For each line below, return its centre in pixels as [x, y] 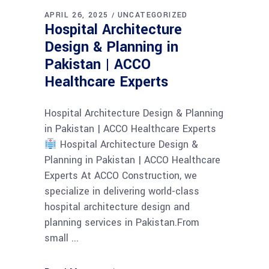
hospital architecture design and [117, 207]
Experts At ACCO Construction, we [121, 176]
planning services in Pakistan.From [122, 223]
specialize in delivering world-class [122, 192]
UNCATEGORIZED [153, 15]
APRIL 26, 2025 [77, 15]
